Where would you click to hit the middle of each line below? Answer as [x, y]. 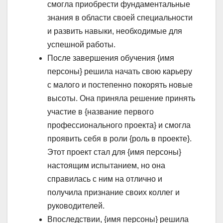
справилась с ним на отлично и [105, 179]
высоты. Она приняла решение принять [121, 99]
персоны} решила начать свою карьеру [120, 72]
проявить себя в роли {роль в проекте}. [119, 139]
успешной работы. [81, 45]
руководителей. [76, 206]
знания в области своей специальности [120, 18]
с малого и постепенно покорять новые [120, 85]
